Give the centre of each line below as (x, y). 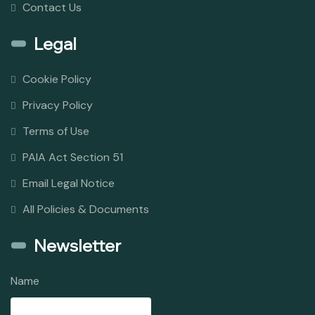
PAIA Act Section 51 (73, 157)
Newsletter (77, 246)
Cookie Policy (57, 79)
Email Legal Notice (69, 184)
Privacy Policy (58, 105)
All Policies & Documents (86, 210)
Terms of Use (56, 131)
